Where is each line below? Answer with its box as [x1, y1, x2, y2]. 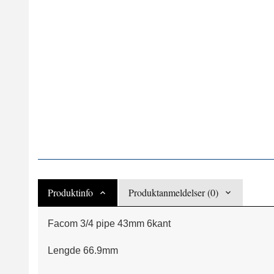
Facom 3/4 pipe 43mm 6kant [48, 218, 171, 229]
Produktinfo [48, 186, 93, 199]
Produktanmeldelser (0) [128, 186, 218, 199]
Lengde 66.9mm [48, 245, 118, 256]
